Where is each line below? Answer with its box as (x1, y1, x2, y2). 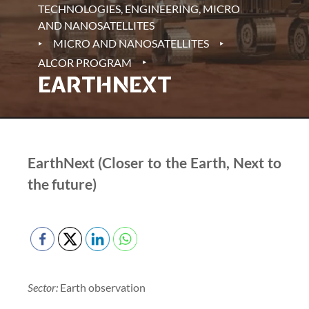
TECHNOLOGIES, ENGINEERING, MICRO (38, 2, 240, 16)
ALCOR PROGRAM (38, 55, 132, 69)
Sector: (28, 281, 60, 294)
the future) (28, 175, 97, 192)
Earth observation (60, 281, 146, 294)
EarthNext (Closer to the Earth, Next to (28, 154, 281, 171)
